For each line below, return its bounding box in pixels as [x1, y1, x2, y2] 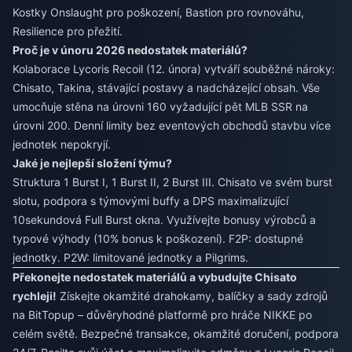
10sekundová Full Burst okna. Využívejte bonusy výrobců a [13, 213, 316, 227]
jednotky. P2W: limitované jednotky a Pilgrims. [13, 251, 248, 265]
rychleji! [13, 289, 57, 303]
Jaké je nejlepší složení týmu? [13, 156, 172, 170]
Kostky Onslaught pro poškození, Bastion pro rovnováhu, [13, 5, 304, 20]
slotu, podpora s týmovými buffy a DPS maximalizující [13, 194, 288, 208]
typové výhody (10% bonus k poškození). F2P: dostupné [13, 232, 303, 246]
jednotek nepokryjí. [13, 137, 111, 152]
